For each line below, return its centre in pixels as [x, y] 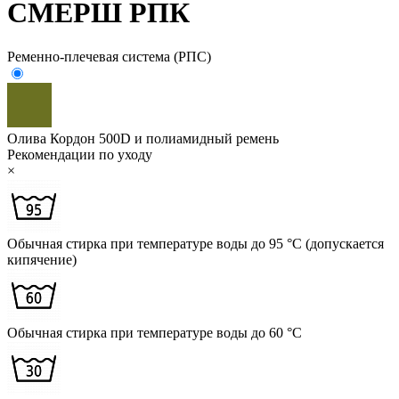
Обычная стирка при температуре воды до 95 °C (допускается [195, 243]
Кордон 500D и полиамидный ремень [164, 138]
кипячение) [42, 259]
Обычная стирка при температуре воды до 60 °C [155, 332]
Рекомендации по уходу [80, 154]
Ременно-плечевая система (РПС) [109, 56]
